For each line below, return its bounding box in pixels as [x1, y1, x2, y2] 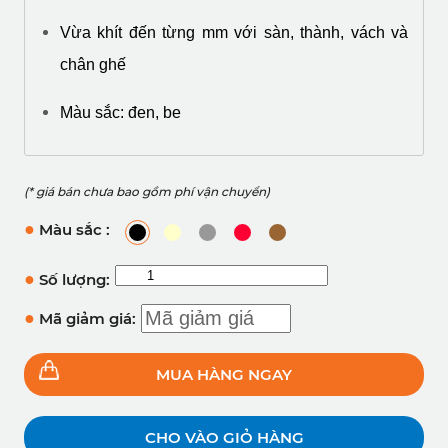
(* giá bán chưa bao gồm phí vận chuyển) [24, 184, 270, 200]
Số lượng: [35, 270, 110, 290]
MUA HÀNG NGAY [156, 365, 292, 385]
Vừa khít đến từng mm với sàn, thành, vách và [60, 24, 408, 42]
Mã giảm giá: [35, 309, 136, 329]
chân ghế [60, 56, 126, 74]
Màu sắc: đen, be [60, 104, 181, 122]
